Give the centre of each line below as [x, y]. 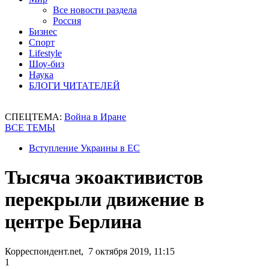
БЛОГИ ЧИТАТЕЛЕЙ [74, 86]
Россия [67, 21]
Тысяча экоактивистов [104, 177]
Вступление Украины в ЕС [84, 148]
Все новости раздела [95, 10]
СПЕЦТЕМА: [35, 117]
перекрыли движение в [104, 200]
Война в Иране [95, 117]
